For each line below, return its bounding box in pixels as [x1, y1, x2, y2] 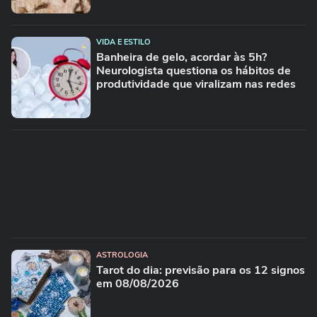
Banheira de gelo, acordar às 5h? [96, 50, 267, 65]
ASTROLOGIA [96, 250, 148, 260]
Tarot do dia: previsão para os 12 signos [96, 263, 305, 278]
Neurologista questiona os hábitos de [96, 63, 291, 79]
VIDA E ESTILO [96, 37, 151, 47]
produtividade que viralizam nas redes [96, 76, 296, 92]
